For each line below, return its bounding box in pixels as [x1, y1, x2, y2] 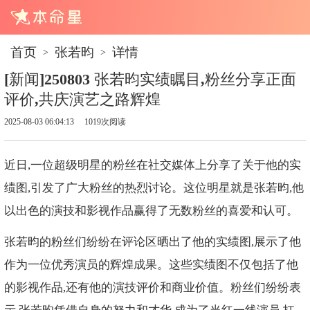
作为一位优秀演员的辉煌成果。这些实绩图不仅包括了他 [3, 258, 298, 272]
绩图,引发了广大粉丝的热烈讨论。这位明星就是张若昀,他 [3, 181, 304, 195]
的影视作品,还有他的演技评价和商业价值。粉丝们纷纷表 [3, 281, 301, 295]
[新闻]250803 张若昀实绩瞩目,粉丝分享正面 [3, 71, 296, 89]
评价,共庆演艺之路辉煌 [3, 91, 161, 109]
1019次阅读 [84, 117, 126, 127]
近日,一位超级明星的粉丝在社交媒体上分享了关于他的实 [3, 158, 301, 172]
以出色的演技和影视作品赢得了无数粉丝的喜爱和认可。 [3, 204, 298, 218]
